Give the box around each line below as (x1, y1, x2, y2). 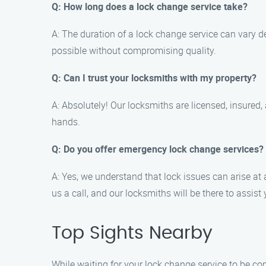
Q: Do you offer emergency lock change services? (52, 142, 264, 156)
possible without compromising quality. (52, 44, 216, 57)
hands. (52, 115, 80, 128)
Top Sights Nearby (52, 224, 213, 242)
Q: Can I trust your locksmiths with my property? (52, 71, 256, 84)
